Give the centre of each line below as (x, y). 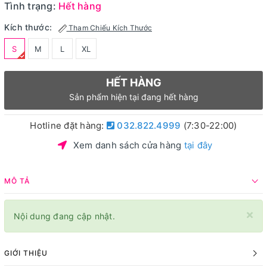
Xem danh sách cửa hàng (128, 145)
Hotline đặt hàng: (68, 125)
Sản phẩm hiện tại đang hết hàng (133, 97)
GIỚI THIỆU (26, 253)
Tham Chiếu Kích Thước (109, 28)
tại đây (198, 145)
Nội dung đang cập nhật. (64, 216)
